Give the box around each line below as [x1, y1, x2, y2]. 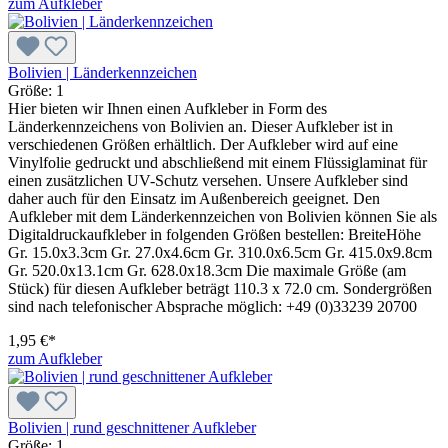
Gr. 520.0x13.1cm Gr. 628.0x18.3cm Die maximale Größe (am [8, 261, 406, 279]
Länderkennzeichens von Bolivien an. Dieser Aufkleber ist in [8, 117, 393, 135]
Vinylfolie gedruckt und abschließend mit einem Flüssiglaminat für [8, 153, 427, 171]
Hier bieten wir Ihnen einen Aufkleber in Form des [8, 99, 327, 117]
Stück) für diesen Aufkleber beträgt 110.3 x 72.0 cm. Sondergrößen [8, 279, 432, 297]
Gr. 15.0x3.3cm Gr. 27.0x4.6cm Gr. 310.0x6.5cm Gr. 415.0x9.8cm [8, 243, 432, 261]
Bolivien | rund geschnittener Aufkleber [8, 418, 256, 436]
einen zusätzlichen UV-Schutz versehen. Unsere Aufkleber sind [8, 171, 408, 189]
